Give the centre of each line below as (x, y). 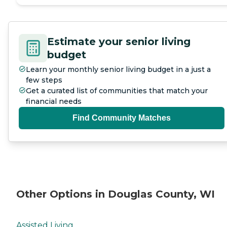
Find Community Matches (122, 118)
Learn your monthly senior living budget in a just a (118, 70)
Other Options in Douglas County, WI (116, 194)
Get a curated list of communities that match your (117, 91)
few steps (44, 80)
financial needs (54, 102)
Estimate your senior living (119, 42)
